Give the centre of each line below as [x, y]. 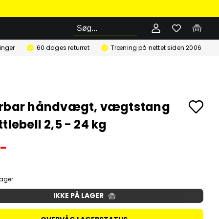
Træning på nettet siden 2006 [156, 48]
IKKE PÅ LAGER [78, 196]
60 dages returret [63, 48]
